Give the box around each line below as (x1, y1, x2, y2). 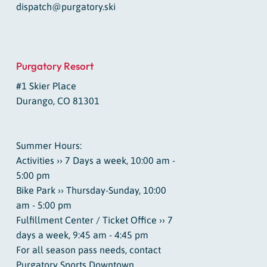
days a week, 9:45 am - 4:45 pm (15, 229, 148, 241)
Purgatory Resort (15, 60, 94, 73)
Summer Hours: (15, 140, 82, 151)
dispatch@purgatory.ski (15, 1, 116, 13)
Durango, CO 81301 (15, 95, 100, 107)
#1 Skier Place (15, 80, 76, 92)
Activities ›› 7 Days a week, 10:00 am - (15, 155, 175, 166)
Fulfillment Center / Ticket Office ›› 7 (15, 215, 173, 226)
